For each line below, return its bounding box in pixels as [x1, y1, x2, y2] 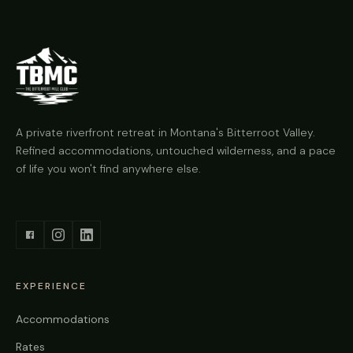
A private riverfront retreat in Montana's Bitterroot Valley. [16, 125, 315, 140]
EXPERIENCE [16, 280, 87, 293]
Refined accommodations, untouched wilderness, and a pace [16, 143, 336, 158]
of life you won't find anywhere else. [16, 162, 201, 176]
